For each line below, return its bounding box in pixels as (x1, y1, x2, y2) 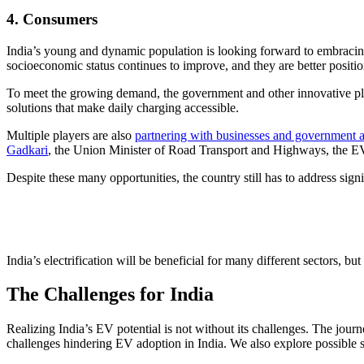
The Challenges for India (6, 284, 214, 305)
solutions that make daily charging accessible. (6, 100, 239, 115)
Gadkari (6, 142, 48, 157)
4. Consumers (6, 10, 97, 28)
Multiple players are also (6, 128, 135, 142)
